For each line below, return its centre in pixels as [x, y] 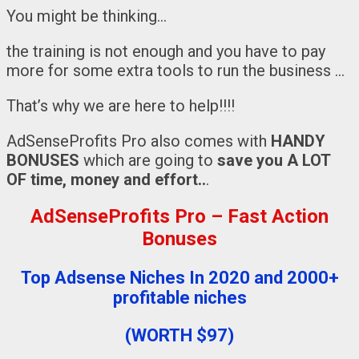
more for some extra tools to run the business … [175, 70]
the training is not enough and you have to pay [166, 51]
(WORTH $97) [179, 335]
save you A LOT [274, 160]
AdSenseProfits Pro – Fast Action [179, 216]
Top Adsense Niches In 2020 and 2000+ [179, 277]
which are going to [148, 160]
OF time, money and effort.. [106, 179]
